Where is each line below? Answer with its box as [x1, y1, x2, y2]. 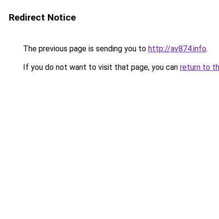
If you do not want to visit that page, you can [21, 63, 180, 72]
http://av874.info [148, 44, 206, 53]
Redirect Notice [9, 12, 76, 23]
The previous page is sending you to [21, 44, 148, 53]
